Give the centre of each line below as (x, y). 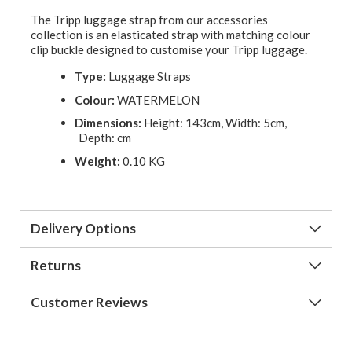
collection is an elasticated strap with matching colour (170, 35)
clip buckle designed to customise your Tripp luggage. (169, 50)
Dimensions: (108, 123)
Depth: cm (105, 138)
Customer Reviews (89, 302)
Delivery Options (83, 228)
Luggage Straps (148, 77)
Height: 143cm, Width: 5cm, (214, 123)
